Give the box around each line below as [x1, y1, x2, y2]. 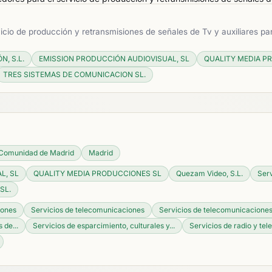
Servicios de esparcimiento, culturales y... [33, 221, 175, 230]
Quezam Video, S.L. [176, 169, 243, 178]
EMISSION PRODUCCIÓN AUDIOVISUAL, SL [39, 54, 189, 63]
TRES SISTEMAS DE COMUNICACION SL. [3, 70, 146, 79]
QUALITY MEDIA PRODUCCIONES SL [33, 169, 161, 178]
